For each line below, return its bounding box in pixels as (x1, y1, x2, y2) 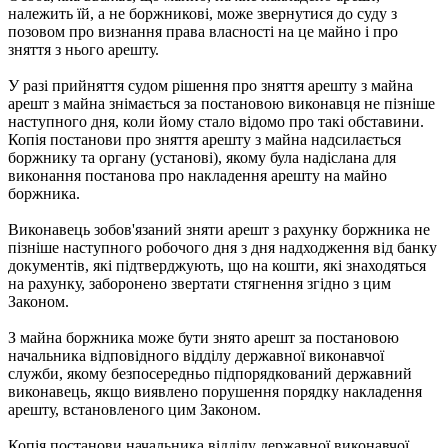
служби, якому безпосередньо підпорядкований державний (8, 364, 412, 382)
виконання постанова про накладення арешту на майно (8, 166, 387, 184)
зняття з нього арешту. (8, 40, 159, 58)
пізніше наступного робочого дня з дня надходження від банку (8, 238, 437, 256)
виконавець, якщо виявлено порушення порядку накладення (8, 382, 422, 400)
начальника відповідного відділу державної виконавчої (8, 346, 384, 364)
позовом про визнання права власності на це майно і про (8, 22, 398, 40)
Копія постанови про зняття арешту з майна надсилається (8, 130, 401, 148)
